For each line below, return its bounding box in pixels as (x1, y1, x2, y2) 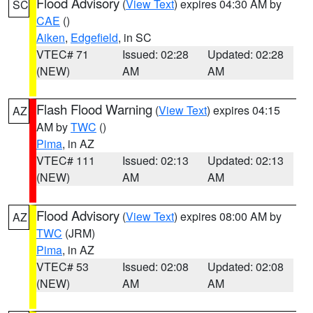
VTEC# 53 (36, 259, 89, 275)
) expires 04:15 (207, 102, 280, 118)
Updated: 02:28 (208, 46, 284, 62)
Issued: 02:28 (122, 46, 189, 62)
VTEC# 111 (36, 152, 95, 168)
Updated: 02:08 (208, 259, 284, 275)
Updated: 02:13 (208, 152, 284, 168)
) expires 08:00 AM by (174, 208, 282, 224)
